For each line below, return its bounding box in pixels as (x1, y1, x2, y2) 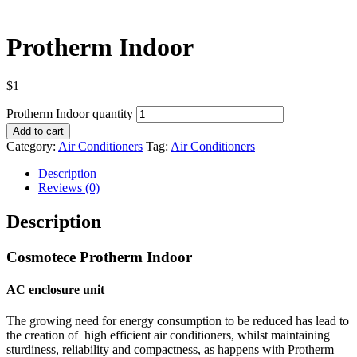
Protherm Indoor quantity (6, 107, 133, 121)
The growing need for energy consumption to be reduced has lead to (6, 314, 349, 328)
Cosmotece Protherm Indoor (6, 248, 192, 265)
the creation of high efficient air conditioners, (6, 328, 237, 343)
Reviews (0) (38, 181, 100, 195)
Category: (6, 139, 58, 154)
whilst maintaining (237, 328, 330, 343)
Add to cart (13, 125, 64, 138)
